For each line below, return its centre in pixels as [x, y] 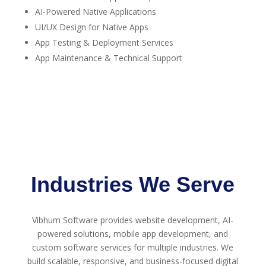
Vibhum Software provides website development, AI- [133, 220]
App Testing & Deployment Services [104, 43]
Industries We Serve [133, 185]
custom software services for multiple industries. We [133, 248]
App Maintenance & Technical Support [108, 58]
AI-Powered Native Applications [95, 12]
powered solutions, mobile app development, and [133, 234]
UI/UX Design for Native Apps [91, 27]
